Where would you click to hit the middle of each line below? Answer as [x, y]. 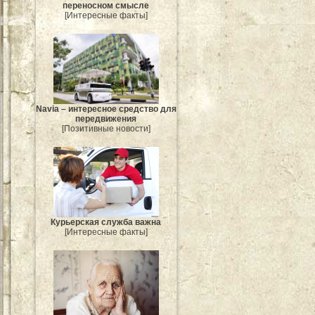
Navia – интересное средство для [106, 109]
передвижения [106, 118]
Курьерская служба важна [106, 222]
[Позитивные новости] [106, 128]
